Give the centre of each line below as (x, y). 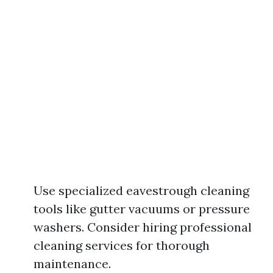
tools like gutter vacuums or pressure (142, 209)
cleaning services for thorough (122, 245)
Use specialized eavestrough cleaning (141, 190)
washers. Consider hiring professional (143, 227)
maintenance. (72, 264)
